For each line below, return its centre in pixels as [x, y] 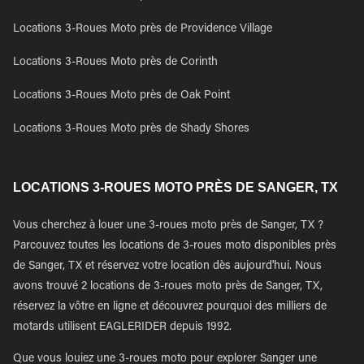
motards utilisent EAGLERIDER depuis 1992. [122, 327]
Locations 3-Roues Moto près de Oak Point [121, 96]
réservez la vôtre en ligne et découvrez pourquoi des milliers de [170, 307]
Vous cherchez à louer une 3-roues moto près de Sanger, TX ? [168, 226]
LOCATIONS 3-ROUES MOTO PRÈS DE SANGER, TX [175, 187]
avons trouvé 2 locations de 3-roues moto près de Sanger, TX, [168, 287]
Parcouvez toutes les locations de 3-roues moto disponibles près [175, 246]
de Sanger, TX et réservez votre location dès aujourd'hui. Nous [167, 266]
